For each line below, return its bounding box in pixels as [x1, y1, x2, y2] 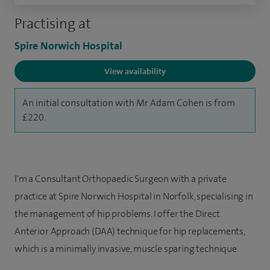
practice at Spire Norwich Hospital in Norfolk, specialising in [14, 190, 253, 203]
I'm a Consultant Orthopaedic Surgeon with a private [14, 172, 227, 186]
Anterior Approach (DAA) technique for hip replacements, [14, 225, 245, 238]
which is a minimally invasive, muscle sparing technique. [14, 242, 239, 256]
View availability [104, 66, 166, 77]
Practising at [14, 14, 91, 34]
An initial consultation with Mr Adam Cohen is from [22, 96, 235, 110]
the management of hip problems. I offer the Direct [14, 207, 220, 221]
